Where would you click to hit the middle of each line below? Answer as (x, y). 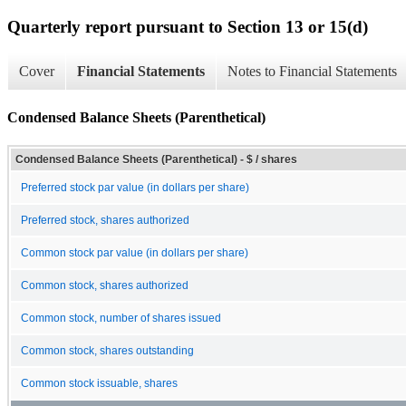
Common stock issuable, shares (99, 383)
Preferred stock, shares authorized (105, 220)
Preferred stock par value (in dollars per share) (135, 187)
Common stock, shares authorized (105, 285)
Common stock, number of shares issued (121, 318)
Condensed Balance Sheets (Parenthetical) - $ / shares (156, 159)
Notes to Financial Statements (312, 72)
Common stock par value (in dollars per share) (135, 252)
